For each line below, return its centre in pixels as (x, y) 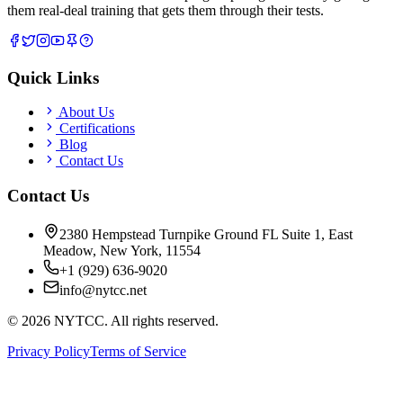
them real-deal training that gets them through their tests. (166, 10)
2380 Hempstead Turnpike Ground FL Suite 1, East (206, 234)
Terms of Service (138, 351)
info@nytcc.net (103, 290)
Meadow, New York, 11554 (122, 250)
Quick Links (53, 77)
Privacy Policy (49, 351)
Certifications (95, 129)
